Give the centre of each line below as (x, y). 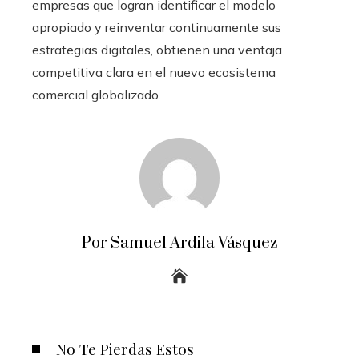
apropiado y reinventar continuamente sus (157, 27)
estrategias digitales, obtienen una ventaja (157, 49)
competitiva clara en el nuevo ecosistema (154, 72)
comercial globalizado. (97, 94)
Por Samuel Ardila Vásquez (179, 243)
